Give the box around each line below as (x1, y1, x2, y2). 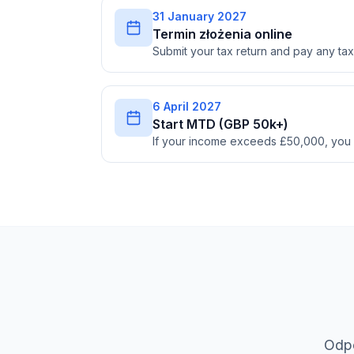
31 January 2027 (153, 9, 247, 23)
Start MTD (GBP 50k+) (153, 116, 288, 132)
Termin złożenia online (153, 26, 292, 42)
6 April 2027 (153, 100, 221, 113)
